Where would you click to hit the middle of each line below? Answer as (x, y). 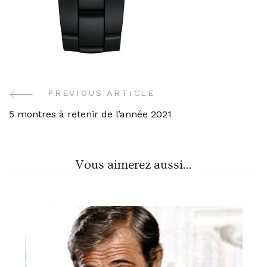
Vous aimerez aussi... (133, 165)
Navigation (60, 129)
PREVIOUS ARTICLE (102, 93)
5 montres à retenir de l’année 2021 (90, 114)
